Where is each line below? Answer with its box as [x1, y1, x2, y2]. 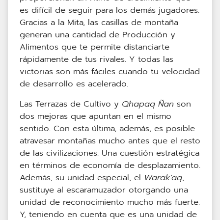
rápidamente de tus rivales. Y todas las [20, 53, 173, 66]
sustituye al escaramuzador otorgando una [20, 184, 188, 196]
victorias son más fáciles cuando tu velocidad [20, 65, 200, 78]
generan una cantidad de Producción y [20, 28, 175, 41]
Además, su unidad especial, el [20, 171, 144, 184]
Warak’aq [144, 171, 182, 184]
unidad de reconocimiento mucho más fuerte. [20, 196, 200, 209]
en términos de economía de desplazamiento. [20, 159, 200, 172]
